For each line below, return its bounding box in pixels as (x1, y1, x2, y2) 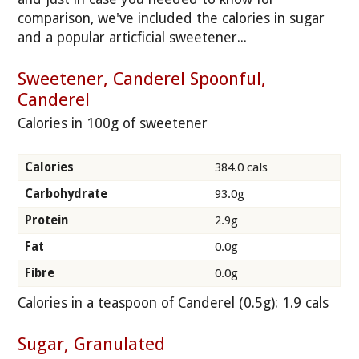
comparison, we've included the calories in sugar (18, 10, 325, 26)
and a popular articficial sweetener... (18, 29, 248, 46)
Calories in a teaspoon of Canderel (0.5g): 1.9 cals (18, 294, 329, 311)
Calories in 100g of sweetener (18, 115, 208, 131)
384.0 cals (215, 159, 268, 175)
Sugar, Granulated (18, 333, 166, 355)
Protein (25, 212, 68, 228)
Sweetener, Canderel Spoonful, (18, 68, 267, 90)
